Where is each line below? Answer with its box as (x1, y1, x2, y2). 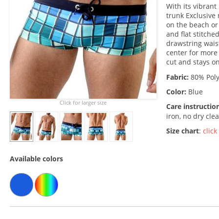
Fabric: (166, 72, 189, 82)
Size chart (166, 126, 199, 135)
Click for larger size (60, 99, 107, 106)
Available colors (10, 154, 63, 163)
